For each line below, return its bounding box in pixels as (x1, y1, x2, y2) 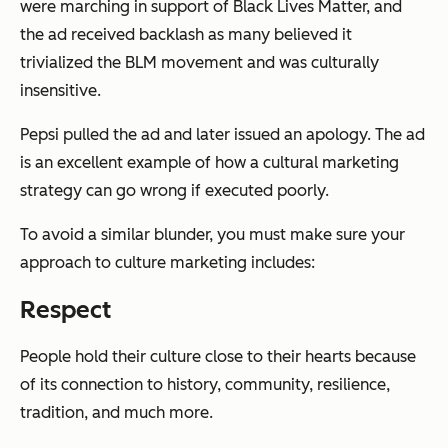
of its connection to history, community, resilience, (20, 375, 390, 395)
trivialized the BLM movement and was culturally (20, 53, 379, 73)
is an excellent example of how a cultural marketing (20, 153, 399, 173)
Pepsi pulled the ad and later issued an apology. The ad (20, 125, 425, 145)
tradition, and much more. (20, 403, 213, 423)
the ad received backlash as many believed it (20, 25, 352, 45)
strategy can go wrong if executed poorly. (20, 181, 329, 201)
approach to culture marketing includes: (20, 253, 315, 273)
